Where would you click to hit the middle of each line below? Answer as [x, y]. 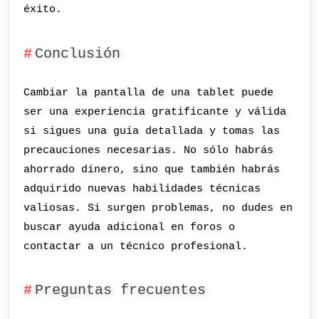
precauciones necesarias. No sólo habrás [149, 150]
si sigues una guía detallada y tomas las [152, 131]
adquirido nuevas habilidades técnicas [142, 188]
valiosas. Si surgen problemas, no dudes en [158, 208]
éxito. [43, 10]
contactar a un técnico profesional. [136, 246]
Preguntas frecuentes [120, 291]
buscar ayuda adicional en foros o [130, 227]
